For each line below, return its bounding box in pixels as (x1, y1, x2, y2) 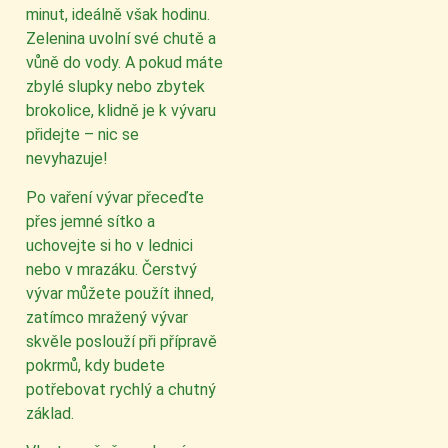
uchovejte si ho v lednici (26, 235, 193, 255)
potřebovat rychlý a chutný (26, 379, 216, 399)
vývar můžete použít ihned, (26, 283, 214, 303)
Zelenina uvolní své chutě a (26, 29, 216, 49)
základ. (26, 403, 74, 423)
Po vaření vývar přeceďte (26, 187, 204, 207)
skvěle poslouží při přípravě (26, 331, 217, 351)
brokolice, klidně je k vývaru (26, 101, 216, 121)
